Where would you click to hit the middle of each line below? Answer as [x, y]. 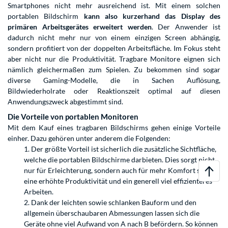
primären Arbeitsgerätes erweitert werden [80, 27]
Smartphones [28, 6]
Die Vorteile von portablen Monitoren [73, 117]
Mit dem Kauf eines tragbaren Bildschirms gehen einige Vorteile [114, 128]
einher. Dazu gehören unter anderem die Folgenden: [89, 138]
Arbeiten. [39, 192]
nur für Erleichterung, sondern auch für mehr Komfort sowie [120, 170]
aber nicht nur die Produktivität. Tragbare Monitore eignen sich [114, 59]
